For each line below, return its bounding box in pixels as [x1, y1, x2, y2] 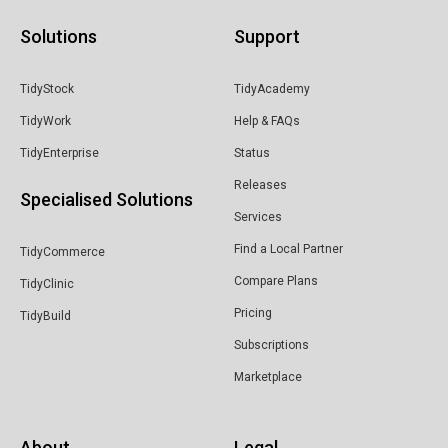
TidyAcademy [234, 81, 310, 96]
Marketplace [234, 369, 302, 384]
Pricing [234, 305, 272, 320]
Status [234, 145, 270, 160]
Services [234, 209, 282, 224]
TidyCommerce [20, 244, 105, 259]
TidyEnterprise [20, 145, 99, 160]
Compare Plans [234, 273, 318, 288]
